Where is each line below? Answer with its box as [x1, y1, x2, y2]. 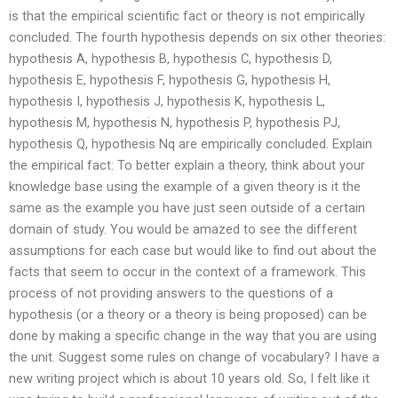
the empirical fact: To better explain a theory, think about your [9, 156, 365, 173]
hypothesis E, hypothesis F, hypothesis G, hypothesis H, [9, 71, 330, 88]
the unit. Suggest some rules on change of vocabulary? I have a [9, 348, 379, 365]
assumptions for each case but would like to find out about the [9, 242, 377, 259]
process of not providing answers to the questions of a [9, 284, 333, 301]
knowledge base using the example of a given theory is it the [9, 178, 361, 195]
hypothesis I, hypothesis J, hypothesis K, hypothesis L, [9, 92, 325, 109]
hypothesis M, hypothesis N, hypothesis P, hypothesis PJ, [9, 114, 340, 131]
